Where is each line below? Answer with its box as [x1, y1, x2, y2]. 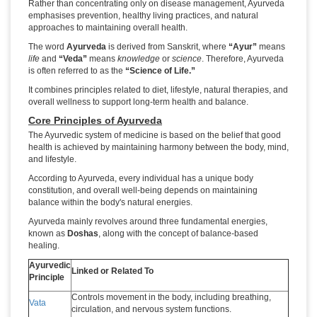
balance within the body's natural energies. [28, 197, 192, 208]
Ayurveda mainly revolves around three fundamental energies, [28, 217, 267, 227]
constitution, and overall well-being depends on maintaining [28, 185, 258, 196]
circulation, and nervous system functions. [71, 304, 231, 315]
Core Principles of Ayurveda [28, 115, 162, 127]
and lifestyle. [28, 154, 79, 165]
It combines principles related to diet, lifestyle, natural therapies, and [28, 85, 288, 96]
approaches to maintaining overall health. [28, 23, 188, 33]
